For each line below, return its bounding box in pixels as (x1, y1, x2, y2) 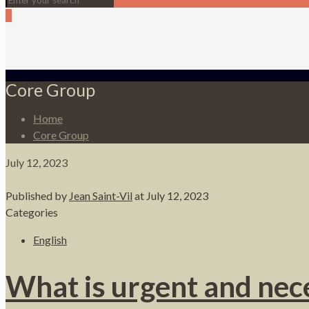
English (33, 232, 67, 246)
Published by (6, 188, 69, 202)
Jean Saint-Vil (69, 188, 132, 202)
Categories (6, 205, 58, 219)
